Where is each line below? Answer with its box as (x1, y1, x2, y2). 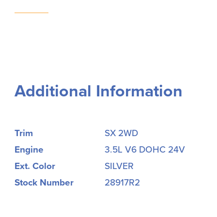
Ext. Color (15, 160, 55, 171)
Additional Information (15, 81, 183, 102)
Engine (15, 144, 44, 155)
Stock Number (15, 177, 74, 188)
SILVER (104, 160, 134, 171)
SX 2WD (104, 127, 138, 139)
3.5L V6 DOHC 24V (104, 144, 185, 155)
